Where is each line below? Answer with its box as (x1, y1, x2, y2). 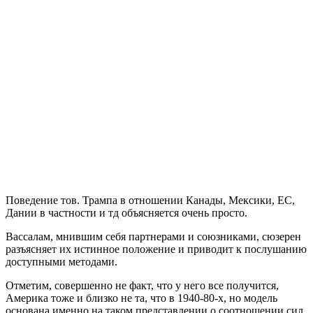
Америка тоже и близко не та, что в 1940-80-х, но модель (6, 291, 277, 304)
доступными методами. (6, 255, 117, 268)
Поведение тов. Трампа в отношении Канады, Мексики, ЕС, (6, 194, 295, 206)
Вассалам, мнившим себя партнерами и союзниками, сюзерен (6, 230, 301, 242)
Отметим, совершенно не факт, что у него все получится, (6, 279, 279, 291)
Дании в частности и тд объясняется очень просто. (6, 206, 247, 219)
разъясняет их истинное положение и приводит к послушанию (6, 242, 307, 255)
